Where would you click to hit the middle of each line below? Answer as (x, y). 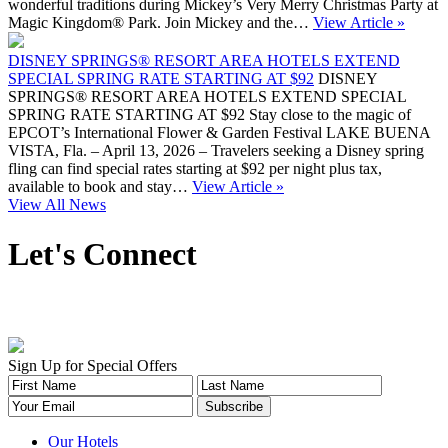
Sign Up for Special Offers (92, 365)
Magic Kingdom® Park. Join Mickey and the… (160, 23)
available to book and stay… (100, 187)
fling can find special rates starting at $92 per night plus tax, (195, 169)
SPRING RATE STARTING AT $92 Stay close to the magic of (209, 115)
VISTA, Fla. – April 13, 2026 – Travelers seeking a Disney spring (216, 151)
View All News (57, 205)
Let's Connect (102, 253)
